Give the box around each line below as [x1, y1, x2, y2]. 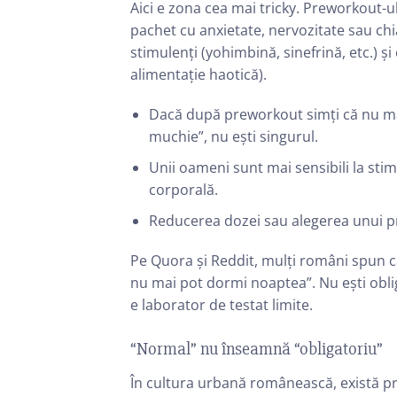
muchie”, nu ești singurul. [148, 127, 318, 147]
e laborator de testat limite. [130, 295, 313, 315]
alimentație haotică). [130, 64, 267, 84]
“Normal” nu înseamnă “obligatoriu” [130, 338, 383, 361]
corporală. [148, 179, 218, 199]
